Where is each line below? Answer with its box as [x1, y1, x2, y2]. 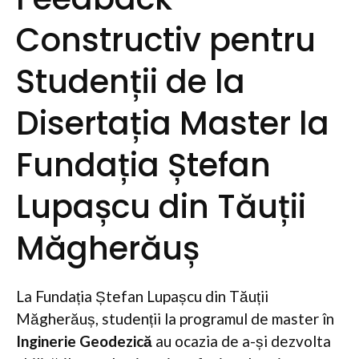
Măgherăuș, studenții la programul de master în [16, 309, 334, 328]
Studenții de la [16, 59, 245, 104]
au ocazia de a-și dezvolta [152, 332, 331, 350]
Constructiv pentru [16, 18, 316, 63]
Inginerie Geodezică [16, 332, 152, 350]
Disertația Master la [16, 101, 329, 146]
